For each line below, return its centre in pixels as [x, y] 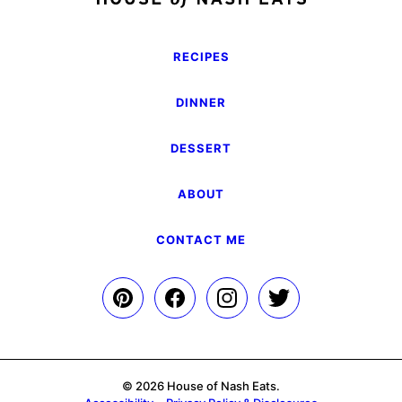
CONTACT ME [201, 240]
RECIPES [201, 57]
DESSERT [201, 149]
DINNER [201, 103]
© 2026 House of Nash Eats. [201, 386]
